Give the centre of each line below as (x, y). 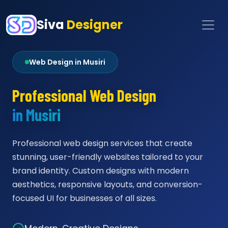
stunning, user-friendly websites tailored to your (108, 157)
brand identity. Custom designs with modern (101, 171)
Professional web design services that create (102, 143)
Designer (95, 25)
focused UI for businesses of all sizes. (84, 198)
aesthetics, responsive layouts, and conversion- (107, 184)
